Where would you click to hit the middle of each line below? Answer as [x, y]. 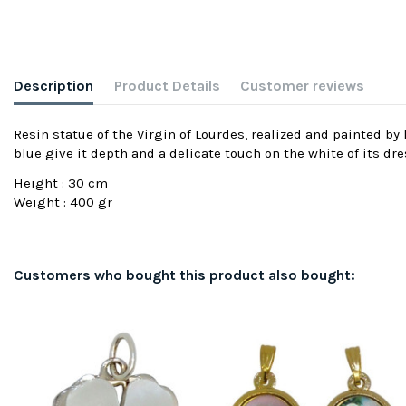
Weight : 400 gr [63, 203]
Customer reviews [302, 85]
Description [53, 85]
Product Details [167, 85]
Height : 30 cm [61, 184]
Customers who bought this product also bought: [184, 275]
